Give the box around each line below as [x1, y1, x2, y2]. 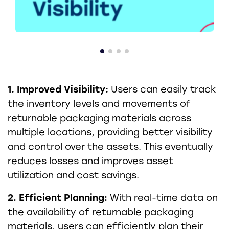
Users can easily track [108, 83, 216, 95]
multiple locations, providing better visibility [8, 126, 213, 138]
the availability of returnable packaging [8, 206, 194, 218]
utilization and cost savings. [8, 169, 139, 181]
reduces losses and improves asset [8, 155, 173, 167]
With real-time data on [107, 192, 218, 203]
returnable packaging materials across [8, 112, 191, 124]
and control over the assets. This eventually [8, 141, 213, 152]
